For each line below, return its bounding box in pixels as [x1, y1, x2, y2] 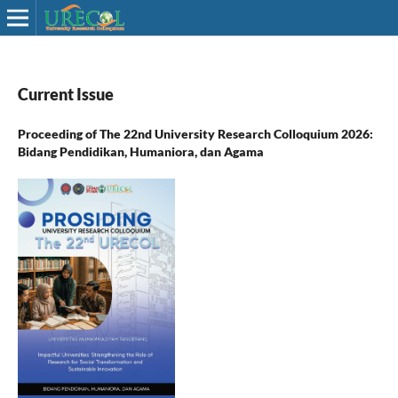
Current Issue [17, 84, 114, 104]
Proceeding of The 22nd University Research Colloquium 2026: [17, 125, 373, 141]
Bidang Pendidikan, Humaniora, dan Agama [17, 143, 264, 159]
